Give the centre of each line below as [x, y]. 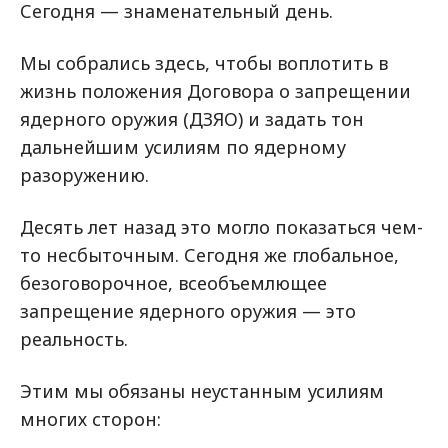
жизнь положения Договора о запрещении [215, 91]
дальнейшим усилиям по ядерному [183, 147]
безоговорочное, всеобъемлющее [173, 283]
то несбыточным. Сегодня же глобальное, [209, 255]
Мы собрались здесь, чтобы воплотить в [204, 63]
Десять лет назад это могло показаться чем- [221, 227]
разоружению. [84, 175]
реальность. [74, 339]
